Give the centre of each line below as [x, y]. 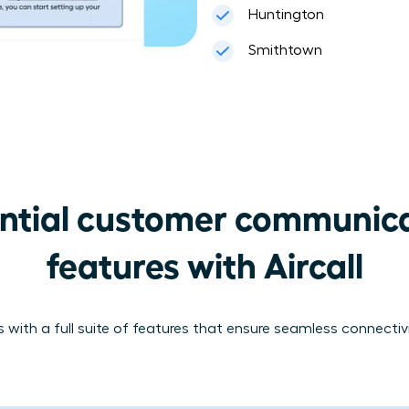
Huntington [286, 14]
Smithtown [285, 50]
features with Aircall [204, 263]
